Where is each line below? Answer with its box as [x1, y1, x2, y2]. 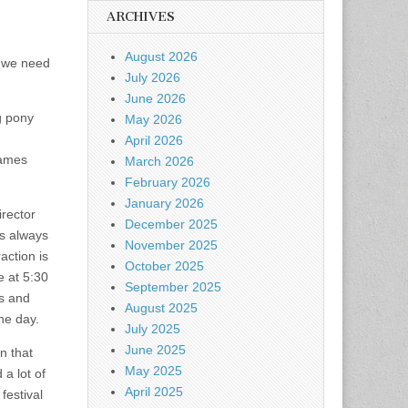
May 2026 [125, 112, 182, 127]
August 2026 [125, 49, 198, 64]
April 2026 [125, 133, 183, 148]
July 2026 [125, 70, 180, 85]
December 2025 [125, 217, 218, 231]
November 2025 [125, 238, 218, 252]
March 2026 [125, 154, 194, 168]
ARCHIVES [107, 9, 175, 25]
